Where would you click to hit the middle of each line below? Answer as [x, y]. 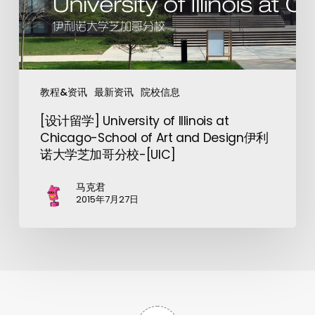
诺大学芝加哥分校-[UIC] [108, 154]
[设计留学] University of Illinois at [134, 121]
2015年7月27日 [107, 199]
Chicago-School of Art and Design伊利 [154, 137]
